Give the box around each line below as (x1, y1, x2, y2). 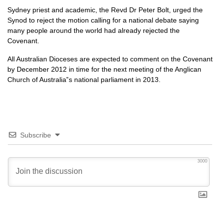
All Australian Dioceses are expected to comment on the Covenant (7, 55, 213, 63)
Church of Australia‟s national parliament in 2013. (7, 76, 161, 83)
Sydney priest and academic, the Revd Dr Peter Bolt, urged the (7, 6, 203, 14)
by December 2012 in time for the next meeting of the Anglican (7, 65, 201, 73)
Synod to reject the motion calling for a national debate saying (7, 16, 199, 24)
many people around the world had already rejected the (7, 27, 180, 34)
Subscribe (20, 131, 51, 139)
